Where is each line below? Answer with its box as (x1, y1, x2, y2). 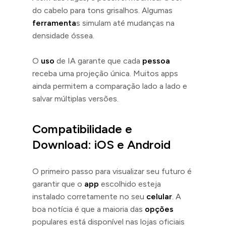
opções (145, 204, 174, 214)
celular (146, 191, 172, 201)
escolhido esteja (99, 179, 161, 189)
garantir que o (32, 179, 84, 189)
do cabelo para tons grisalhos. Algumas (32, 5, 173, 15)
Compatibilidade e (32, 121, 132, 136)
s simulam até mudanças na (76, 18, 175, 28)
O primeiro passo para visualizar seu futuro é (32, 166, 192, 176)
